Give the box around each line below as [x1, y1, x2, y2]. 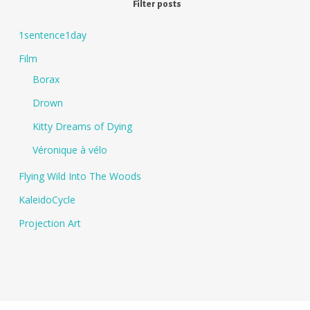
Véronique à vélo [32, 143, 107, 157]
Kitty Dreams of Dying [32, 120, 132, 134]
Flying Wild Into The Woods [18, 170, 141, 183]
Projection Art [18, 217, 81, 230]
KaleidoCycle [18, 193, 75, 207]
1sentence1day [18, 28, 86, 42]
